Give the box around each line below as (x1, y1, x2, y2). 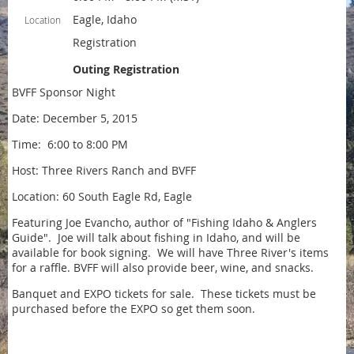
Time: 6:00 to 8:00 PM (12, 137, 128, 152)
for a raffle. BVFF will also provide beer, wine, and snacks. (12, 260, 317, 275)
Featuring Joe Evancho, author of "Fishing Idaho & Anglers (12, 215, 317, 230)
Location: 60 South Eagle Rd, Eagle (12, 189, 192, 204)
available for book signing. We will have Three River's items (12, 245, 329, 260)
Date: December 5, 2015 (12, 111, 137, 126)
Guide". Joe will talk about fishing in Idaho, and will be (12, 230, 300, 245)
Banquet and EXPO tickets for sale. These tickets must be (12, 286, 316, 301)
